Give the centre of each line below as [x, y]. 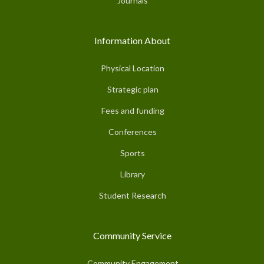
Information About [132, 40]
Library [133, 174]
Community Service [132, 235]
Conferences [133, 131]
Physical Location [133, 68]
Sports [133, 153]
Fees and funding [133, 110]
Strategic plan [133, 89]
